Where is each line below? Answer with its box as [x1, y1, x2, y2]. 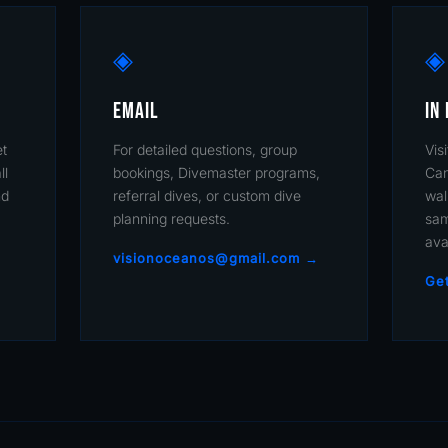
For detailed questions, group [113, 141, 297, 158]
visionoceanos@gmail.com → [113, 250, 319, 266]
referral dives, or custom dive [113, 187, 301, 204]
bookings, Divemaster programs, [113, 164, 320, 181]
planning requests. [113, 210, 230, 227]
